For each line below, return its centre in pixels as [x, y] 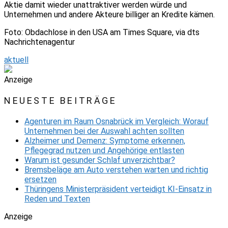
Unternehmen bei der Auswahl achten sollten [104, 131]
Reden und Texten [57, 199]
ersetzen [40, 180]
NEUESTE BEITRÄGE [61, 100]
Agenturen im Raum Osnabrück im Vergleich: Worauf [117, 122]
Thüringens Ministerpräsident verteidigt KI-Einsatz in [118, 189]
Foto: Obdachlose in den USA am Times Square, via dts [102, 32]
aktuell [16, 60]
